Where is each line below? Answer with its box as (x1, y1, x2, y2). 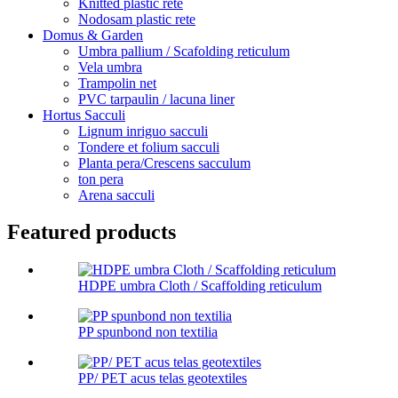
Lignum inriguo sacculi (78, 123, 208, 139)
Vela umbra (78, 59, 142, 75)
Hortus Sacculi (43, 107, 125, 123)
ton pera (78, 171, 123, 187)
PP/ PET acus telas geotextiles (78, 370, 247, 386)
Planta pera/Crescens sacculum (78, 155, 251, 171)
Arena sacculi (78, 187, 155, 203)
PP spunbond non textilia (78, 324, 218, 340)
